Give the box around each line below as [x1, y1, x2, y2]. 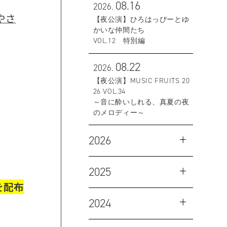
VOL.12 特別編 [93, 36, 145, 46]
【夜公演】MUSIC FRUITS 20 [93, 75, 190, 85]
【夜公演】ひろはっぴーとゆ [93, 15, 190, 24]
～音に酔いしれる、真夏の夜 [93, 97, 190, 106]
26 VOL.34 [93, 86, 126, 96]
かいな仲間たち [93, 25, 145, 35]
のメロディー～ [93, 107, 145, 117]
